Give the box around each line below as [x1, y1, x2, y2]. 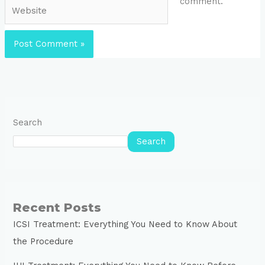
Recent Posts [13, 200, 102, 215]
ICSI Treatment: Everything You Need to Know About [13, 218, 238, 230]
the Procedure [13, 235, 74, 247]
